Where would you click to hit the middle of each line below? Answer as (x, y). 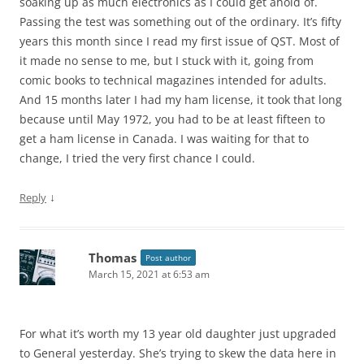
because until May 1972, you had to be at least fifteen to (172, 119)
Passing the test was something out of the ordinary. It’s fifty (180, 22)
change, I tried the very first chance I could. (137, 158)
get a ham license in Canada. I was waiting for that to (164, 139)
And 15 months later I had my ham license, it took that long (181, 100)
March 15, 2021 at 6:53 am (149, 275)
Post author (168, 258)
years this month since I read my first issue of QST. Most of (180, 41)
